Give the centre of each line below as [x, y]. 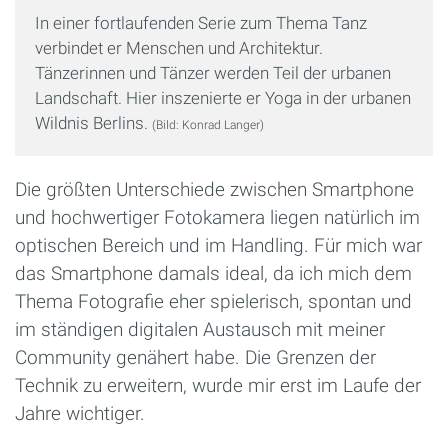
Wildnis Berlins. [93, 123]
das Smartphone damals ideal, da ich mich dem [213, 274]
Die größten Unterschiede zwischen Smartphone [214, 190]
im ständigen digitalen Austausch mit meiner [200, 330]
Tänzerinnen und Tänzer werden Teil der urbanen [213, 73]
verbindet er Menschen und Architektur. [179, 48]
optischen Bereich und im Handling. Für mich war [218, 246]
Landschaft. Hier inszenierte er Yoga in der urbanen [223, 98]
